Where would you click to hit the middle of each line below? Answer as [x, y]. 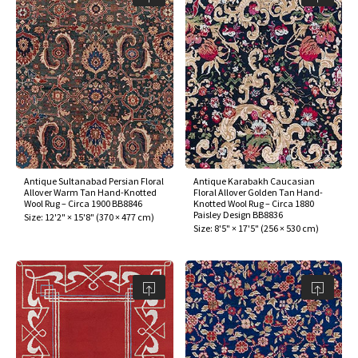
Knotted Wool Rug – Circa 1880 [253, 204]
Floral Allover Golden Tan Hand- [258, 193]
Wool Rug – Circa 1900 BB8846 [83, 204]
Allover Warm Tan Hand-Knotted [90, 193]
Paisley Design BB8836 [238, 215]
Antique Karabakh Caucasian [254, 181]
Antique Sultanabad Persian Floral [94, 181]
